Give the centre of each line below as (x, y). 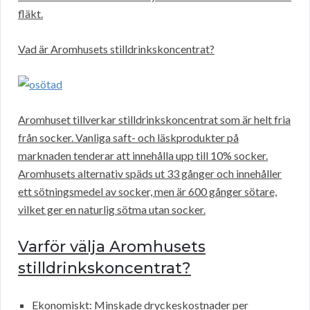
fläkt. (30, 14)
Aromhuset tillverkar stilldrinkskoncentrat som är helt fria (154, 120)
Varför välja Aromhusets (112, 247)
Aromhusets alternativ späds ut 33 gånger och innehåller (150, 174)
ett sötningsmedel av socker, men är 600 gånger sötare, (147, 192)
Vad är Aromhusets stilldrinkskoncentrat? (116, 49)
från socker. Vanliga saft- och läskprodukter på (128, 138)
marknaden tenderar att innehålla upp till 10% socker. (143, 156)
